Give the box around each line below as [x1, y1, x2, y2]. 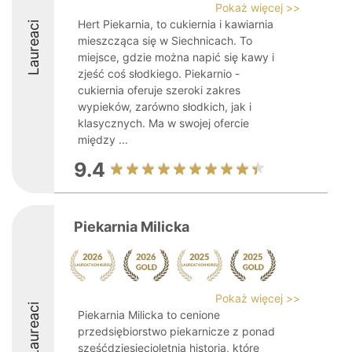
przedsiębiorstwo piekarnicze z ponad [78, 324, 275, 338]
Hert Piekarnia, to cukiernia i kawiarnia [78, 17, 273, 31]
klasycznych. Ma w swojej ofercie [78, 116, 249, 130]
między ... [78, 133, 128, 146]
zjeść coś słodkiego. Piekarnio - [78, 67, 240, 80]
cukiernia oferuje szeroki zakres [78, 83, 240, 97]
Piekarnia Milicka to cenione [78, 308, 220, 321]
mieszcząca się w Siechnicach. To [78, 34, 252, 47]
